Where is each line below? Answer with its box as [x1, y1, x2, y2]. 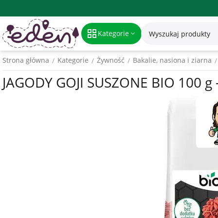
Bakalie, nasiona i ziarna [133, 55, 212, 65]
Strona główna [2, 55, 49, 65]
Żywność [97, 55, 125, 65]
